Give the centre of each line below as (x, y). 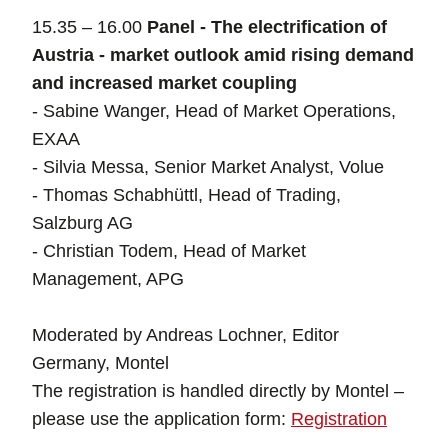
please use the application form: (161, 419)
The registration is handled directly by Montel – (218, 391)
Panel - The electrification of (267, 27)
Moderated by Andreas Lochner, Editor (185, 335)
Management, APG (108, 279)
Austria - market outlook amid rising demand (223, 55)
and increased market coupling (164, 83)
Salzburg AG (82, 223)
